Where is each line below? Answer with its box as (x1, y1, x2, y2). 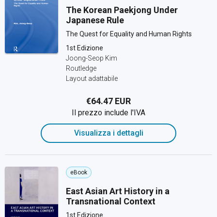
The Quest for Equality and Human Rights (66, 30, 192, 38)
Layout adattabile (66, 75, 118, 82)
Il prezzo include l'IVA (72, 108, 145, 117)
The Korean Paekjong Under (66, 5, 178, 15)
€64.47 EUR (86, 96, 131, 106)
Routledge (66, 64, 96, 72)
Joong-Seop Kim (66, 54, 117, 62)
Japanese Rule (66, 15, 124, 25)
